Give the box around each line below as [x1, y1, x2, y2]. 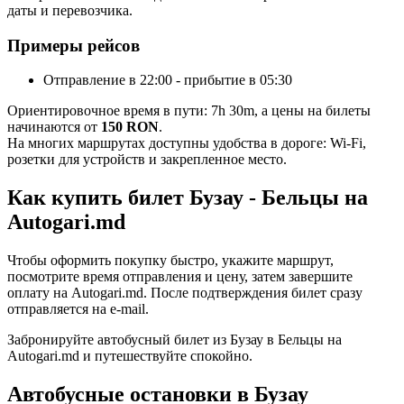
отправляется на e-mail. [7, 301, 149, 317]
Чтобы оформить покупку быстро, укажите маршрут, [7, 252, 334, 269]
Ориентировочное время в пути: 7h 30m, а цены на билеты [7, 103, 371, 119]
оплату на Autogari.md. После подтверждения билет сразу [7, 285, 363, 301]
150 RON [101, 119, 159, 135]
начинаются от [7, 119, 101, 135]
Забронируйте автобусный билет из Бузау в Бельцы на [7, 332, 342, 348]
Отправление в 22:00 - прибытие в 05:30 [43, 72, 292, 88]
